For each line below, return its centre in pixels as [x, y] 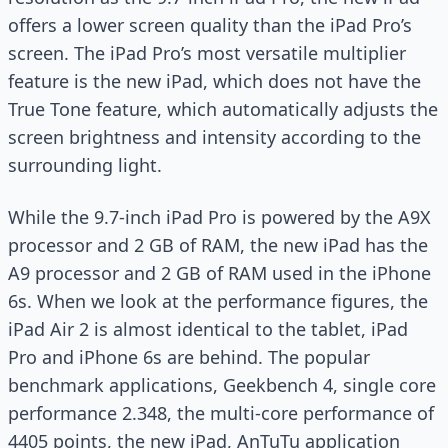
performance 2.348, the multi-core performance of [221, 413]
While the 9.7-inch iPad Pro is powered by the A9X [219, 217]
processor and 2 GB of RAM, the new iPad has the [218, 245]
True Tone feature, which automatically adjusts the [223, 109]
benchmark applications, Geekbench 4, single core [222, 385]
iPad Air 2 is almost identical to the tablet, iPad [208, 329]
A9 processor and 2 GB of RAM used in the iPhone [219, 273]
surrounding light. [85, 165]
